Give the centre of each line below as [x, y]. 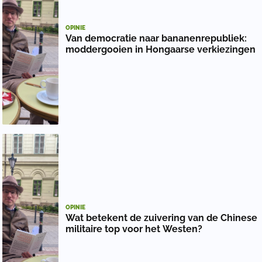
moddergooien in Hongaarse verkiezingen [161, 50]
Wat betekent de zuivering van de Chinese [161, 218]
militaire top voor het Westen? [134, 229]
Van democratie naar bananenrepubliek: [156, 39]
